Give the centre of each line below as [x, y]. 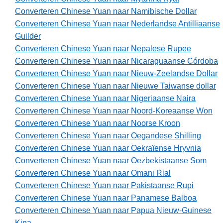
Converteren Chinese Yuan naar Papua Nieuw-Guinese [113, 211]
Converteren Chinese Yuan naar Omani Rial [93, 173]
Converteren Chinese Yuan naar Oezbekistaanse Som [111, 161]
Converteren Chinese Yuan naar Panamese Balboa [106, 198]
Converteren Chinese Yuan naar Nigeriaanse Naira [105, 99]
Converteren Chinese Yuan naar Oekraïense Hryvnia [108, 148]
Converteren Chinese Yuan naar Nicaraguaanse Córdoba [116, 61]
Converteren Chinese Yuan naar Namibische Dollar [106, 11]
